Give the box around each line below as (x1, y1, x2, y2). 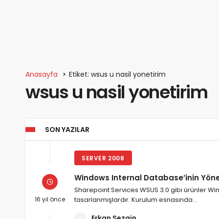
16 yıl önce (35, 195, 65, 203)
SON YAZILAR (45, 125, 89, 135)
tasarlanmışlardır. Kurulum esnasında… (74, 195, 197, 205)
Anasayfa (25, 69, 58, 80)
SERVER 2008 (82, 154, 125, 163)
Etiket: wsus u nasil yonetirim (69, 69, 166, 80)
